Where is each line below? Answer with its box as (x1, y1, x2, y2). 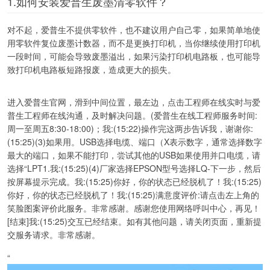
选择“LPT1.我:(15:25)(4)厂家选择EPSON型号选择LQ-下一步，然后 (7, 162, 261, 174)
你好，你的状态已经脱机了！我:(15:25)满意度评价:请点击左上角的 (7, 188, 259, 201)
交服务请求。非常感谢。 (7, 228, 100, 240)
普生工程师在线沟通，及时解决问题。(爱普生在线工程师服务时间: (7, 108, 257, 121)
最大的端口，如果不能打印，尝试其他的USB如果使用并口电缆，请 (7, 148, 260, 161)
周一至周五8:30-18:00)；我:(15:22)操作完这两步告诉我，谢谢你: (7, 122, 253, 134)
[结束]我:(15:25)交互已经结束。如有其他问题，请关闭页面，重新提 (7, 215, 262, 227)
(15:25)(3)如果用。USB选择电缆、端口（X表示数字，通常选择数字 (7, 135, 262, 148)
